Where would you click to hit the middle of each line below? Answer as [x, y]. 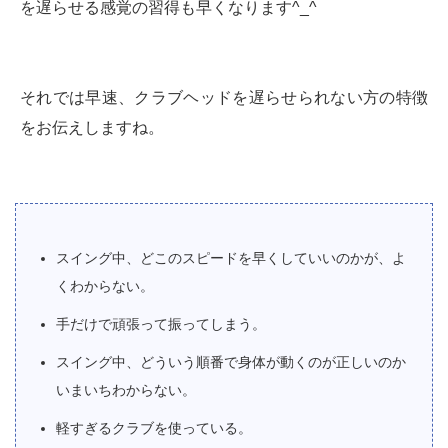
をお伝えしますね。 [92, 127]
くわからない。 [105, 285]
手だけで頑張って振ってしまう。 [161, 323]
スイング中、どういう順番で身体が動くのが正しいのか [231, 361]
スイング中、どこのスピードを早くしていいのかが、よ [231, 257]
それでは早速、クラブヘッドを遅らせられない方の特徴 [224, 97]
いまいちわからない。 [126, 389]
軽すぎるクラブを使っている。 [154, 427]
